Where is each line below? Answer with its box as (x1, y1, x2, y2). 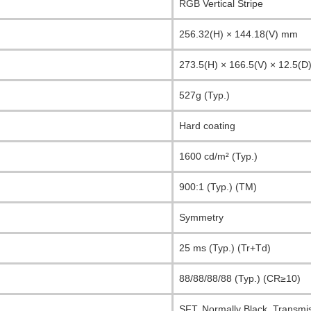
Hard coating (179, 120, 235, 132)
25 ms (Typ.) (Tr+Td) (179, 242, 271, 254)
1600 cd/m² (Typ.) (179, 151, 258, 162)
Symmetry (179, 212, 224, 224)
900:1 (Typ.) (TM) (179, 181, 257, 193)
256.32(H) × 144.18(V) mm (179, 28, 298, 40)
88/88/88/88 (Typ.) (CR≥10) (179, 273, 301, 285)
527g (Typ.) (179, 90, 230, 101)
